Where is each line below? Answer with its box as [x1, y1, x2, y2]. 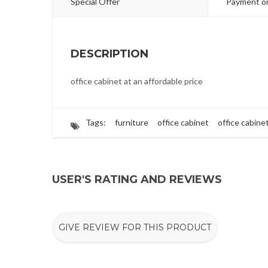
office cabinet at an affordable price [71, 76, 203, 86]
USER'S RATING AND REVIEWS [52, 173, 222, 186]
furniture [115, 117, 148, 127]
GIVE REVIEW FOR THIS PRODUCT [59, 222, 211, 233]
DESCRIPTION [71, 47, 148, 60]
